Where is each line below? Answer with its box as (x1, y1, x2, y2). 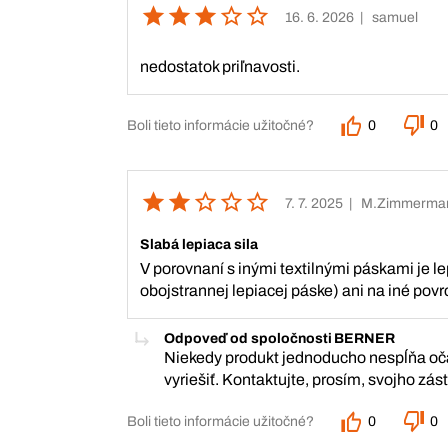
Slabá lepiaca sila (140, 237, 258, 252)
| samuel (360, 10, 418, 25)
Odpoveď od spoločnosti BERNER (164, 331, 396, 346)
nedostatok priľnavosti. (140, 58, 300, 75)
